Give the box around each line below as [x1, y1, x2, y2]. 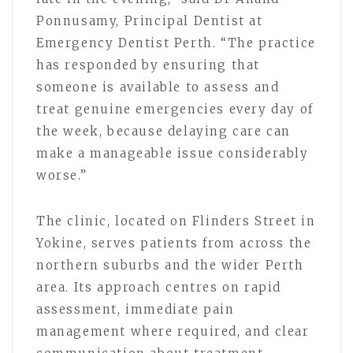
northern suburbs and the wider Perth [36, 257, 304, 273]
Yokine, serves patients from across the [36, 235, 312, 251]
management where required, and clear [36, 323, 310, 339]
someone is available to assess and [36, 79, 280, 95]
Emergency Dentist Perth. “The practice [36, 35, 316, 50]
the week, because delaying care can [36, 123, 292, 139]
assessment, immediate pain [36, 301, 235, 317]
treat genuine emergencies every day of [36, 101, 314, 117]
